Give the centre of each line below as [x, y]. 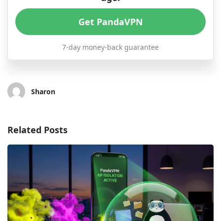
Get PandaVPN [110, 22]
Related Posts [37, 130]
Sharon [43, 92]
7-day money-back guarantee [110, 47]
